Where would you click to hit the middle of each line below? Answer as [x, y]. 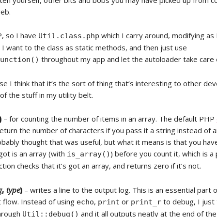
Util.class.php [69, 36]
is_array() [89, 154]
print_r [146, 202]
